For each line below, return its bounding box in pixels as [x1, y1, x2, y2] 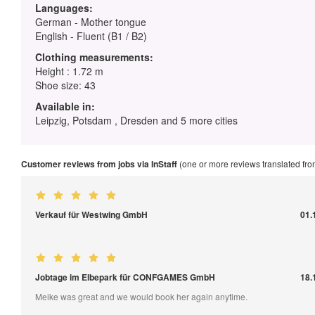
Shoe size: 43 [35, 77, 96, 92]
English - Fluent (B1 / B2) [35, 28, 147, 43]
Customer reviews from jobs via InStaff [21, 157, 177, 170]
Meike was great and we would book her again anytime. [35, 290, 247, 302]
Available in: [35, 98, 95, 113]
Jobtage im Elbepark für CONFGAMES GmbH [35, 270, 215, 283]
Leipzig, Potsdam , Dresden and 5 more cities [35, 112, 238, 127]
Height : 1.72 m [35, 63, 103, 78]
